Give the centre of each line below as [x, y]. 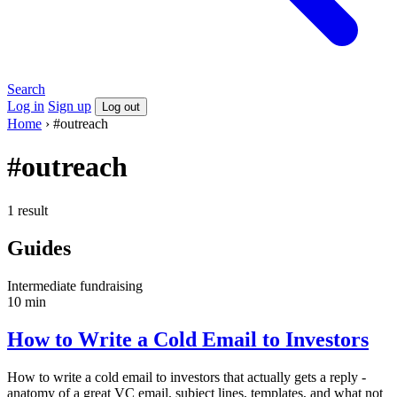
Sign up [70, 106]
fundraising [111, 285]
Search [26, 89]
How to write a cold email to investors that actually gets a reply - [187, 377]
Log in [26, 106]
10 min [27, 301]
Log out [121, 107]
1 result [27, 210]
